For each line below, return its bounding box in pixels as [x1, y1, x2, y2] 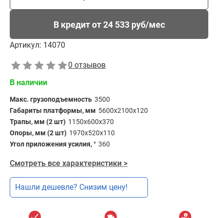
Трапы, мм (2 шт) [10, 118, 66, 126]
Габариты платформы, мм [10, 107, 96, 114]
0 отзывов [68, 60, 106, 70]
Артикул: [10, 40, 41, 50]
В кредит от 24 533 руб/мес [53, 19, 165, 30]
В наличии [10, 78, 47, 87]
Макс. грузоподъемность [10, 95, 92, 103]
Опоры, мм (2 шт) [10, 129, 67, 137]
